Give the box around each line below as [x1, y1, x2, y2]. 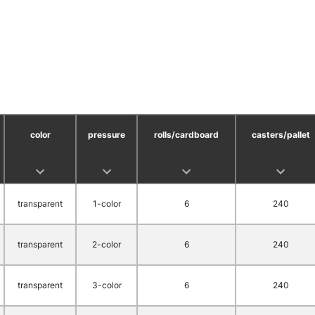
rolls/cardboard [154, 129, 219, 140]
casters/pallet [251, 129, 310, 140]
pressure [88, 129, 125, 140]
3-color [91, 280, 122, 290]
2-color [92, 239, 121, 250]
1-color [92, 198, 121, 209]
